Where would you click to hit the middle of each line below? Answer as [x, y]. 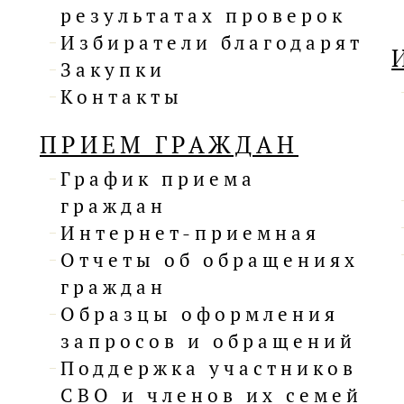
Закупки [113, 70]
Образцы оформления [200, 314]
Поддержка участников [209, 368]
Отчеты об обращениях [210, 260]
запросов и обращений [208, 341]
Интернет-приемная [190, 233]
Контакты [122, 97]
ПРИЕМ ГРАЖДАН [169, 145]
